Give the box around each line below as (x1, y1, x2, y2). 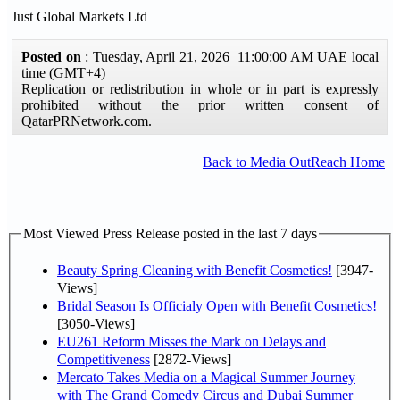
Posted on (21, 48, 86, 64)
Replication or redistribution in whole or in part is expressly (21, 80, 379, 96)
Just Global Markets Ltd (12, 8, 147, 24)
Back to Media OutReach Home (203, 154, 385, 170)
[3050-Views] (57, 315, 135, 331)
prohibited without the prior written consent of (21, 96, 379, 112)
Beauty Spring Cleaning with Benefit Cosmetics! (57, 262, 332, 278)
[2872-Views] (150, 351, 231, 367)
